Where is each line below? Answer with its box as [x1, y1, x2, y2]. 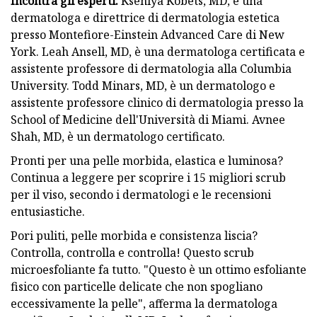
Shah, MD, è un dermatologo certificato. [11, 128, 225, 144]
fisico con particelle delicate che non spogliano [11, 278, 263, 294]
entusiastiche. [11, 203, 85, 219]
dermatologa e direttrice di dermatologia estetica [11, 9, 279, 25]
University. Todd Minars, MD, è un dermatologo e [11, 77, 275, 93]
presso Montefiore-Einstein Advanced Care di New [11, 26, 284, 42]
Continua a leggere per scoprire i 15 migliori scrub [11, 169, 286, 185]
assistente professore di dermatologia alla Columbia [11, 60, 292, 76]
